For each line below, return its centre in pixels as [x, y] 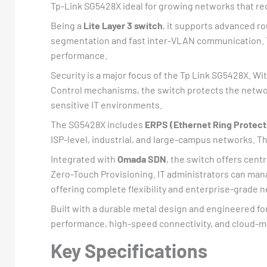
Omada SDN [142, 159]
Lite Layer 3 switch [123, 25]
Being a [67, 25]
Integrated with [84, 159]
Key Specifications [129, 251]
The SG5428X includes [98, 124]
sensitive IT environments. [106, 105]
